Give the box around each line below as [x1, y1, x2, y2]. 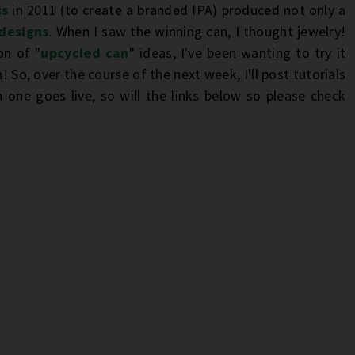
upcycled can [40, 44, 129, 62]
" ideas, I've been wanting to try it [128, 44, 346, 62]
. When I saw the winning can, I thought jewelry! [48, 22, 346, 40]
